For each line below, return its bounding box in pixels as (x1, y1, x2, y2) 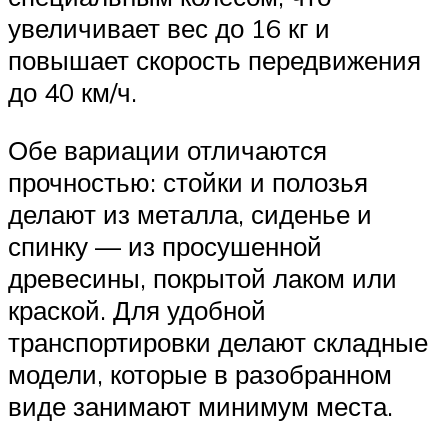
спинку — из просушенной (8, 229, 322, 262)
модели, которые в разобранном (8, 357, 392, 390)
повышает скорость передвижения (8, 44, 421, 77)
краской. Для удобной (8, 293, 266, 326)
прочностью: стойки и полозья (8, 165, 368, 198)
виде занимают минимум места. (8, 389, 393, 422)
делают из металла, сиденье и (8, 197, 372, 230)
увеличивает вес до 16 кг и (8, 12, 330, 45)
